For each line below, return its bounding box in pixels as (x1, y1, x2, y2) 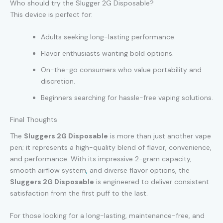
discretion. (41, 77, 75, 86)
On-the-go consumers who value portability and (41, 65, 202, 75)
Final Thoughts (10, 115, 57, 124)
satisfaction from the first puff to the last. (10, 188, 148, 198)
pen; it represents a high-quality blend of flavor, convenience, (10, 142, 212, 152)
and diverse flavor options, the (88, 165, 190, 175)
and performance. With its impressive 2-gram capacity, (10, 154, 192, 163)
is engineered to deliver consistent (94, 177, 209, 186)
